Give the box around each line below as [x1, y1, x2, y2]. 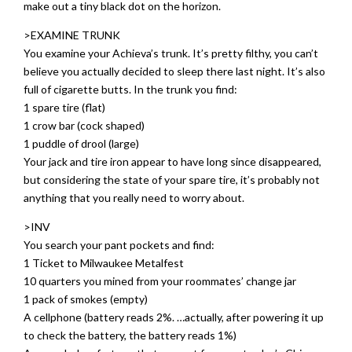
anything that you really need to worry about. [24, 191, 244, 204]
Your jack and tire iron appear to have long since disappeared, [24, 155, 321, 168]
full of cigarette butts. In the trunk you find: [24, 82, 237, 96]
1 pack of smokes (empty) [24, 292, 148, 306]
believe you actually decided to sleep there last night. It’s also [24, 64, 325, 78]
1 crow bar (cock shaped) [24, 119, 145, 132]
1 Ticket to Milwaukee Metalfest [24, 256, 184, 269]
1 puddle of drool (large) [24, 137, 139, 150]
